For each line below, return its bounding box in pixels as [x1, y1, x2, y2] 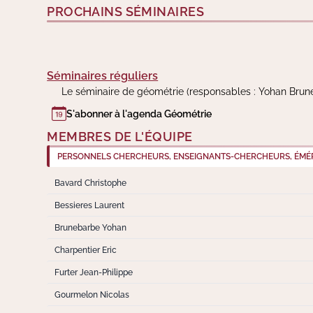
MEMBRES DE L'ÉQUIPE [47, 130, 193, 145]
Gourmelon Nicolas [54, 289, 129, 300]
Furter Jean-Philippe [54, 267, 133, 278]
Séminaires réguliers [47, 69, 159, 83]
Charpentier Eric [54, 245, 117, 256]
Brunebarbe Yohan [54, 222, 126, 233]
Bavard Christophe [54, 177, 126, 189]
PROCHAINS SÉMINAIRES [47, 5, 204, 20]
